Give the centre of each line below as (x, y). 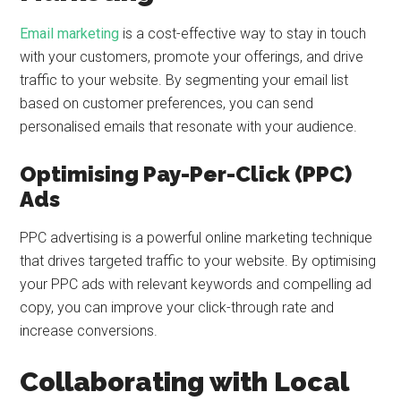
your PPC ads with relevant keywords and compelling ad (196, 284)
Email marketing (70, 34)
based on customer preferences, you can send (167, 103)
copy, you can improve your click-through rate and (177, 307)
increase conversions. (89, 331)
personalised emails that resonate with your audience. (189, 127)
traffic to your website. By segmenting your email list (184, 80)
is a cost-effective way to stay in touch (243, 34)
